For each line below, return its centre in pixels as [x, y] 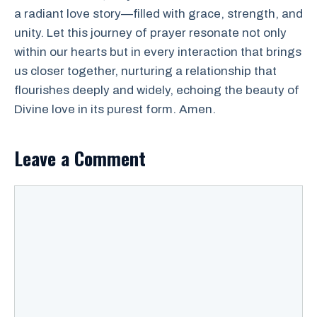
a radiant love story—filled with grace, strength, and [158, 13]
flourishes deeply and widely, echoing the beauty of [157, 90]
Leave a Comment [80, 158]
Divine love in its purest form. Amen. [115, 109]
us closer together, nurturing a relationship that [145, 71]
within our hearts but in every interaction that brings [158, 52]
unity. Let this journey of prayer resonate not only [150, 33]
